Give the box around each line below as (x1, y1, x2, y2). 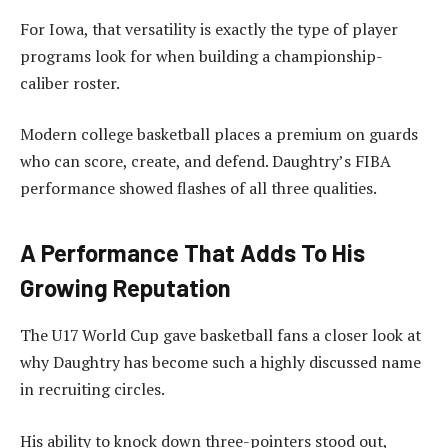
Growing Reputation (20, 272, 231, 302)
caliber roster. (20, 71, 120, 94)
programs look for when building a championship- (20, 44, 383, 67)
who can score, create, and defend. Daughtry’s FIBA (20, 150, 391, 173)
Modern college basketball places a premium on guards (20, 123, 418, 146)
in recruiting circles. (20, 378, 165, 401)
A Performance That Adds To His (20, 237, 365, 267)
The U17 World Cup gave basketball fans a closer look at (20, 324, 421, 347)
